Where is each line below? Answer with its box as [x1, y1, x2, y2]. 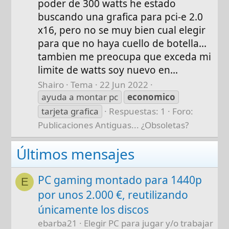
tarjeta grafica [41, 105, 99, 118]
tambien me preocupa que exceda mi [38, 50, 212, 63]
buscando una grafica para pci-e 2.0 [38, 10, 203, 24]
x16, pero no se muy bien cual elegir [38, 23, 206, 37]
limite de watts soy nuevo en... [38, 63, 178, 77]
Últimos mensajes [16, 144, 135, 164]
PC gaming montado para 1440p [38, 173, 202, 188]
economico [127, 91, 176, 103]
